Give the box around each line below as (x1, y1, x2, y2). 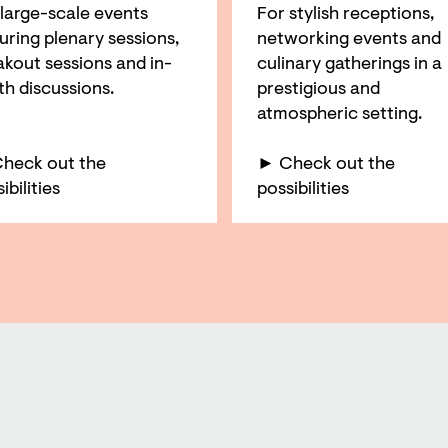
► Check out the (256, 155, 395, 174)
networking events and (256, 30, 441, 49)
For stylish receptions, (256, 5, 434, 24)
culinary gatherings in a (256, 55, 442, 74)
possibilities (256, 180, 349, 199)
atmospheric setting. (256, 105, 422, 124)
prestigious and (256, 80, 380, 99)
